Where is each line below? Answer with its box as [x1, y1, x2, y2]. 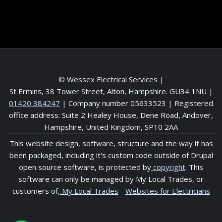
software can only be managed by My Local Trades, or [18, 174, 204, 184]
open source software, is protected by [19, 162, 151, 172]
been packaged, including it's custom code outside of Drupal [9, 150, 213, 161]
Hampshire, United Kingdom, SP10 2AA [44, 122, 178, 132]
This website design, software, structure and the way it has [9, 138, 213, 149]
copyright [151, 162, 185, 172]
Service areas [86, 7, 136, 19]
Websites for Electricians [125, 186, 210, 196]
